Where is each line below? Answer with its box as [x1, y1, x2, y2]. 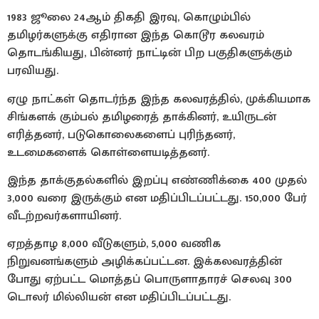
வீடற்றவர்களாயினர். [7, 205, 121, 226]
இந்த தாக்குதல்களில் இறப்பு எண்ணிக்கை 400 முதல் [7, 169, 307, 190]
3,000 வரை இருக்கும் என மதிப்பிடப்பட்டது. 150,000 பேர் [7, 187, 307, 208]
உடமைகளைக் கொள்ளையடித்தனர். [7, 142, 209, 162]
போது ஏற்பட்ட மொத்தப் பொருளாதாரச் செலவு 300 [7, 269, 292, 290]
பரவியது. [7, 61, 58, 81]
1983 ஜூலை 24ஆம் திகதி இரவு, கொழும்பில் [7, 7, 251, 28]
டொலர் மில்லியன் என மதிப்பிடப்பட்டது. [7, 287, 231, 308]
